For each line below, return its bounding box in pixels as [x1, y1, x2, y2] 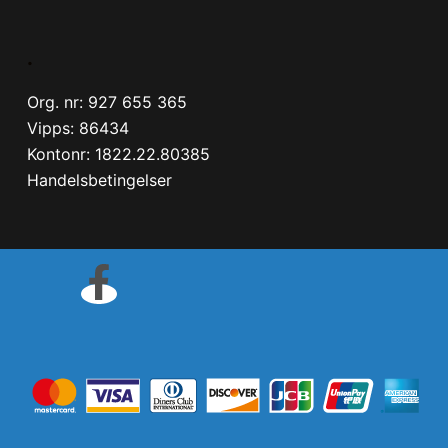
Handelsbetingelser [26, 170, 172, 190]
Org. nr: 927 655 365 [26, 92, 187, 112]
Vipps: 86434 [26, 118, 129, 138]
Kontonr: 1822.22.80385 [26, 144, 210, 164]
